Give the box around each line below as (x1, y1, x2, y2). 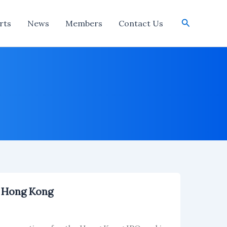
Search (180, 16, 211, 28)
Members (65, 18, 102, 28)
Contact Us (118, 18, 163, 28)
